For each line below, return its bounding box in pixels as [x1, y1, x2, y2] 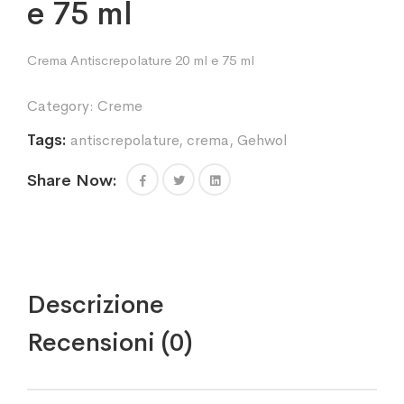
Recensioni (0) [27, 326, 193, 358]
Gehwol [237, 131, 287, 150]
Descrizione [27, 289, 164, 320]
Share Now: [27, 170, 117, 190]
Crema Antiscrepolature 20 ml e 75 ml [27, 51, 254, 69]
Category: [27, 96, 97, 115]
